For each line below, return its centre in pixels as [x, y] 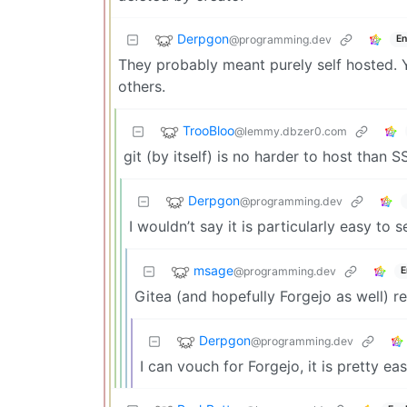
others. [142, 86]
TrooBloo [208, 130]
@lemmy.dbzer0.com [291, 131]
